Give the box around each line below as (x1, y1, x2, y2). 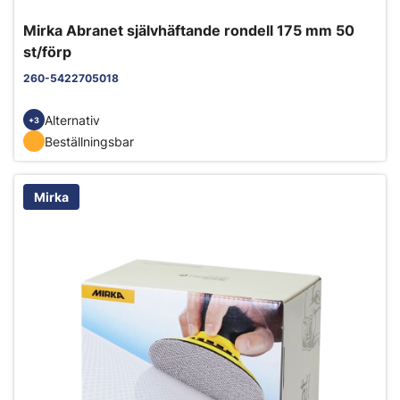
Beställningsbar (45, 133, 134, 149)
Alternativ (45, 112, 100, 128)
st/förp (23, 43, 71, 62)
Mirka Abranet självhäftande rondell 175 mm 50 (23, 21, 354, 40)
